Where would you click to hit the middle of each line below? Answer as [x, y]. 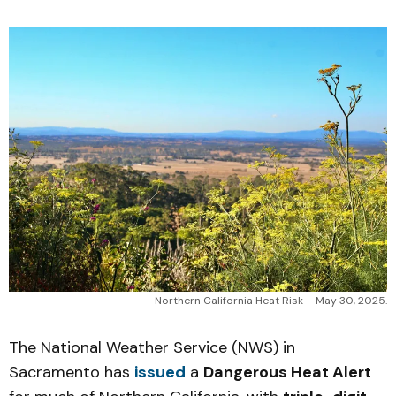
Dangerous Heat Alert [287, 372]
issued [160, 372]
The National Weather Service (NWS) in [152, 347]
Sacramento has [72, 372]
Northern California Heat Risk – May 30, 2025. [271, 301]
